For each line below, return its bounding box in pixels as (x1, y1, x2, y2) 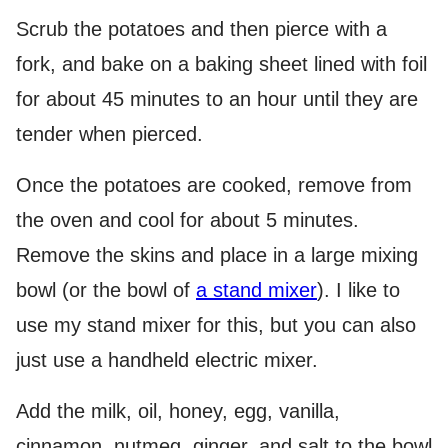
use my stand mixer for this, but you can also (16, 314, 416, 336)
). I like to (317, 279, 400, 301)
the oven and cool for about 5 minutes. (16, 209, 359, 231)
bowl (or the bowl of (16, 279, 196, 301)
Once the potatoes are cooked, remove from (16, 174, 412, 196)
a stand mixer (196, 279, 317, 301)
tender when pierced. (16, 123, 203, 145)
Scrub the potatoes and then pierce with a (16, 18, 387, 40)
